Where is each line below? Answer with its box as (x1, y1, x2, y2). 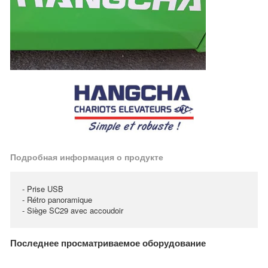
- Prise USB (22, 183, 63, 194)
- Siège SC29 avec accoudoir (22, 205, 123, 216)
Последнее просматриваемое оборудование (10, 236, 206, 249)
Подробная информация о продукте (10, 151, 163, 163)
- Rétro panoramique (22, 194, 92, 205)
